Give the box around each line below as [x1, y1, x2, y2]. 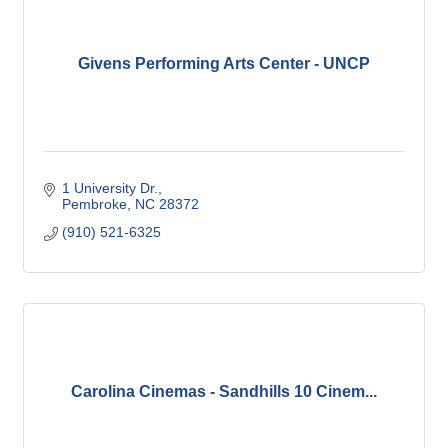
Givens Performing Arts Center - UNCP [78, 55, 370, 73]
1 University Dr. [61, 180, 158, 197]
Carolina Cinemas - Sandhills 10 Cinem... [71, 383, 377, 401]
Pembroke [61, 196, 127, 213]
